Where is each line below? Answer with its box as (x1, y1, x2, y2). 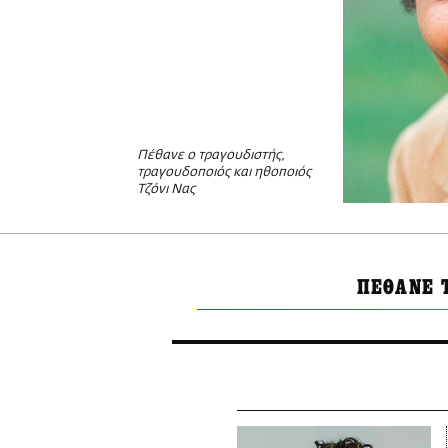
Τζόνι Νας (137, 183, 195, 197)
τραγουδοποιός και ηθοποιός (137, 166, 311, 180)
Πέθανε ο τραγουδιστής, (137, 149, 285, 163)
